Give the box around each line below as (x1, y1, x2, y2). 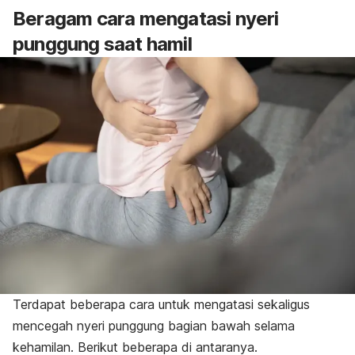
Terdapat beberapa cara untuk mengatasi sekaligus (13, 296, 310, 313)
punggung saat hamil (13, 32, 192, 56)
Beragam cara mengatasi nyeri (13, 7, 279, 31)
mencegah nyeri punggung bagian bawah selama (13, 318, 295, 334)
